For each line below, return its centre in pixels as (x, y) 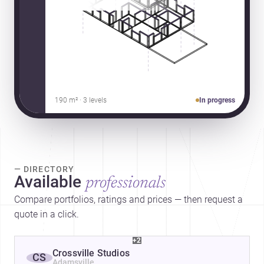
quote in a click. (47, 214)
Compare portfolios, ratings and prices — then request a (128, 200)
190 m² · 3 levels (80, 100)
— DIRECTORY (44, 169)
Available (48, 182)
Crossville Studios (91, 253)
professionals (126, 184)
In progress (217, 100)
